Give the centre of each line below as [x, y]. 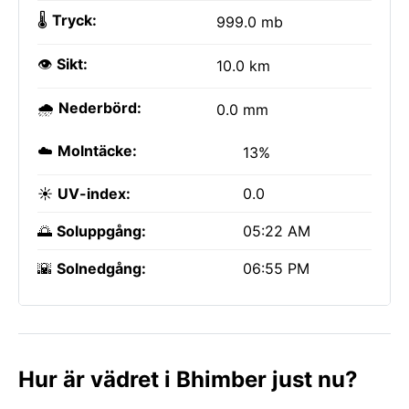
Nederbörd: [100, 108]
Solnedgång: [101, 268]
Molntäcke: [97, 151]
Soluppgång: [101, 231]
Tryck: [74, 20]
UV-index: [94, 194]
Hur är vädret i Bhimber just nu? [188, 379]
